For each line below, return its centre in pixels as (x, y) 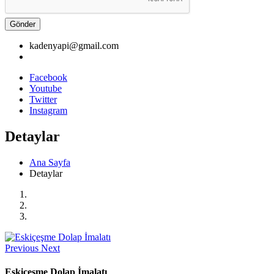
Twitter (43, 99)
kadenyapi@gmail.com (74, 45)
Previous (22, 248)
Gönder (23, 24)
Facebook (48, 77)
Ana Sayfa (50, 162)
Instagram (48, 110)
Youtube (46, 88)
